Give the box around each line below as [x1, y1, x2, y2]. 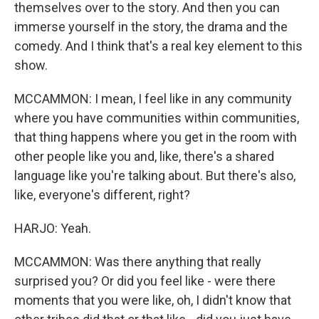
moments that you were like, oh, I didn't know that [14, 293, 291, 308]
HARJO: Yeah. [14, 221, 91, 236]
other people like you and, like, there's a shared [14, 149, 274, 164]
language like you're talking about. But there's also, [14, 168, 296, 183]
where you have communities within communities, [14, 110, 299, 125]
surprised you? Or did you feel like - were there [14, 273, 276, 288]
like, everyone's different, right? [14, 187, 190, 202]
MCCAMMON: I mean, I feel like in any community [14, 91, 292, 106]
